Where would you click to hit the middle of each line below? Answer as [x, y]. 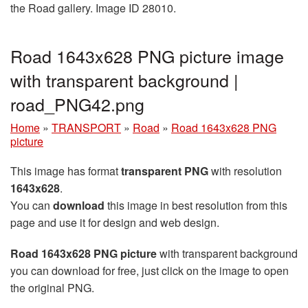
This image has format [66, 170]
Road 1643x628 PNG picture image [147, 55]
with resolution [245, 170]
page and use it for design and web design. [115, 222]
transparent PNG [165, 170]
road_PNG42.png [77, 103]
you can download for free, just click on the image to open [150, 270]
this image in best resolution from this [196, 205]
